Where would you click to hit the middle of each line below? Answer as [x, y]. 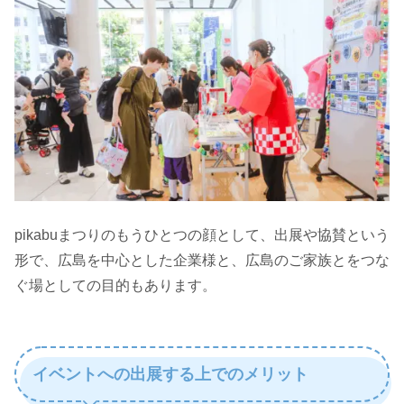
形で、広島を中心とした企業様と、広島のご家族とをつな [202, 261]
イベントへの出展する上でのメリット [170, 375]
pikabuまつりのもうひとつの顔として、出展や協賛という [202, 235]
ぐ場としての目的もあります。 [115, 286]
